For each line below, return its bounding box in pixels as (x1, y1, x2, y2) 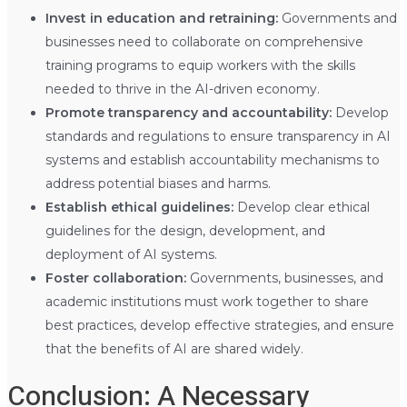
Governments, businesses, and (185, 269, 383, 286)
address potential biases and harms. (45, 174, 271, 192)
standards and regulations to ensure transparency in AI (45, 127, 391, 144)
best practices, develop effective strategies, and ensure (45, 316, 394, 333)
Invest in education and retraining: (45, 9, 278, 26)
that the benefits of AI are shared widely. (45, 340, 303, 357)
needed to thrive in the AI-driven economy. (45, 80, 320, 97)
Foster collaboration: (45, 269, 186, 286)
